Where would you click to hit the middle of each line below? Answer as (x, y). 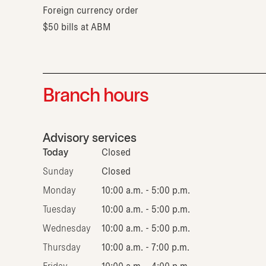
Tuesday (59, 210)
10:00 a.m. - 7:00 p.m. (145, 248)
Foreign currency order (91, 11)
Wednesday (67, 229)
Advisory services (90, 139)
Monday (59, 191)
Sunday (58, 172)
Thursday (62, 248)
